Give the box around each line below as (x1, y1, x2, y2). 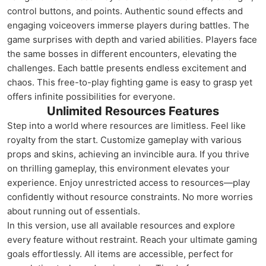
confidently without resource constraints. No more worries (7, 191, 253, 202)
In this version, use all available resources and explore (7, 220, 235, 231)
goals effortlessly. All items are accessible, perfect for (7, 248, 233, 259)
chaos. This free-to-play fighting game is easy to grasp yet (7, 77, 252, 88)
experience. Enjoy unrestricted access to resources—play (7, 177, 250, 188)
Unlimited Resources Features (47, 104, 219, 118)
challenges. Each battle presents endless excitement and (7, 62, 246, 74)
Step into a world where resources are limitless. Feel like (7, 120, 246, 131)
